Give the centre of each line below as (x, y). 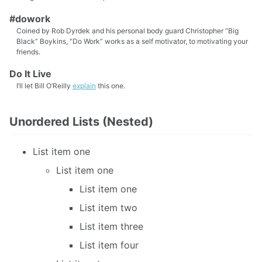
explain (84, 85)
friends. (28, 51)
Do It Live (30, 73)
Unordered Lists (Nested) (81, 121)
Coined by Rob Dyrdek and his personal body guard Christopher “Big (127, 30)
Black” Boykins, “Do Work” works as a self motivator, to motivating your (132, 41)
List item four (109, 245)
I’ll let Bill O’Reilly (44, 85)
